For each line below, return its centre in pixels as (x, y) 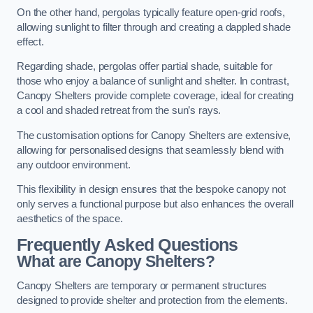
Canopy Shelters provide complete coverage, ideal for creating (155, 96)
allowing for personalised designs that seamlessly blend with (151, 150)
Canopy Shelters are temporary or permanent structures (142, 286)
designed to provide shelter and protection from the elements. (153, 301)
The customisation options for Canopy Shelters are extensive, (154, 135)
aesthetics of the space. (70, 219)
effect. (30, 42)
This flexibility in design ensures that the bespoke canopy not (151, 190)
